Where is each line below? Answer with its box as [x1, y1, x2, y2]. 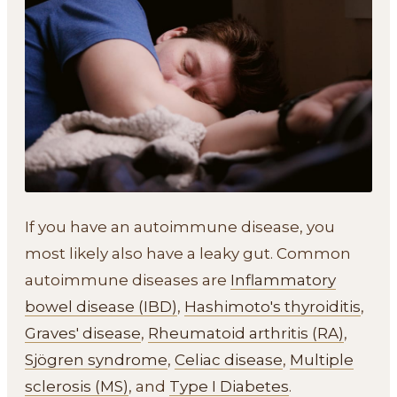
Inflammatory [230, 271, 336, 289]
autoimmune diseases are [25, 271, 230, 289]
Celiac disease [175, 351, 283, 369]
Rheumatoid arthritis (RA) [148, 324, 344, 342]
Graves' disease [25, 324, 141, 342]
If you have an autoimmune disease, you [25, 218, 335, 236]
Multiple [290, 351, 354, 369]
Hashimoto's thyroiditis [184, 298, 361, 315]
